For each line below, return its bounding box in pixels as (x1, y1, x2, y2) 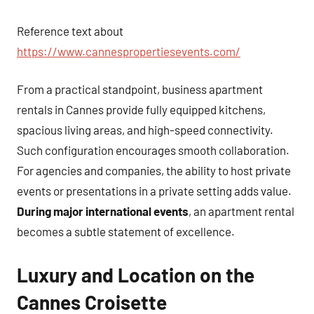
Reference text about (17, 23, 123, 38)
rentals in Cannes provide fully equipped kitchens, (17, 102, 266, 116)
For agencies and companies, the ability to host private (17, 163, 291, 177)
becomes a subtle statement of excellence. (17, 224, 235, 238)
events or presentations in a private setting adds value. (17, 184, 292, 198)
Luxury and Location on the (17, 263, 254, 287)
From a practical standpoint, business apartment (17, 82, 263, 96)
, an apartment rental (189, 204, 294, 218)
